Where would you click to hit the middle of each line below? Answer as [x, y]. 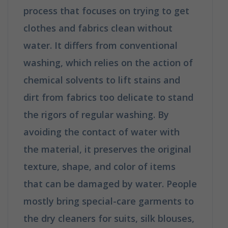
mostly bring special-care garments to [109, 201]
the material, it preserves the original [107, 149]
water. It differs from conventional [101, 45]
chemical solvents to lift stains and [102, 80]
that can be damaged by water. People [110, 183]
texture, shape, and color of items [99, 166]
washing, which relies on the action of [108, 62]
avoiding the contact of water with [102, 132]
